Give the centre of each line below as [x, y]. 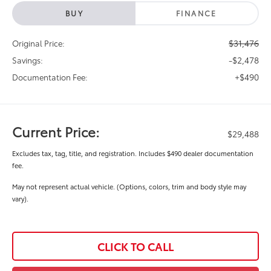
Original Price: [39, 43]
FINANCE [197, 13]
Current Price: [56, 131]
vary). [21, 198]
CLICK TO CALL [135, 246]
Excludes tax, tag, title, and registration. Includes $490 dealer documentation [133, 153]
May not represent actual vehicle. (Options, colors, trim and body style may [129, 186]
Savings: [28, 60]
